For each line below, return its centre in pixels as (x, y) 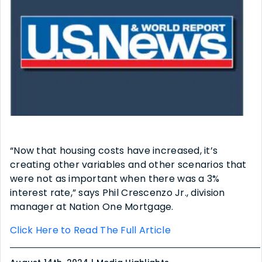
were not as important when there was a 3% (115, 178)
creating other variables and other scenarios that (128, 164)
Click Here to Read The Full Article (90, 230)
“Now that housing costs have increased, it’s (114, 150)
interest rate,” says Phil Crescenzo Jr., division (118, 192)
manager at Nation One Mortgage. (92, 206)
